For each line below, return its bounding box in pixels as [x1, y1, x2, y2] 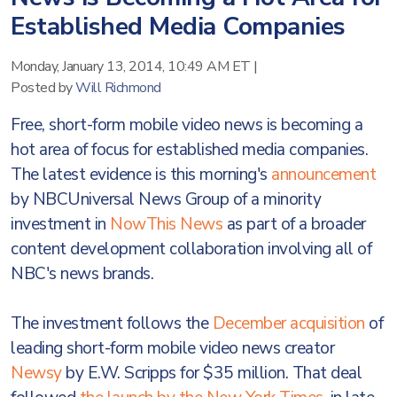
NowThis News [110, 213, 222, 236]
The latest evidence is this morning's [11, 163, 271, 186]
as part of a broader [222, 213, 366, 236]
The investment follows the [11, 312, 213, 335]
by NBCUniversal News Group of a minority [11, 188, 321, 211]
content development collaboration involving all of [11, 237, 371, 261]
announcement [271, 163, 376, 186]
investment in [11, 213, 110, 236]
